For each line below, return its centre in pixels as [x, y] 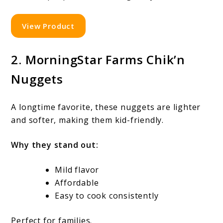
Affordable [77, 182]
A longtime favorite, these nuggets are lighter [106, 107]
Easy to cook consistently [107, 195]
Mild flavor [77, 169]
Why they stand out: [55, 145]
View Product [48, 26]
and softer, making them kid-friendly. [88, 120]
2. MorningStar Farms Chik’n [98, 59]
